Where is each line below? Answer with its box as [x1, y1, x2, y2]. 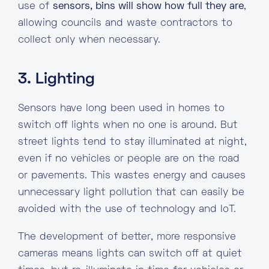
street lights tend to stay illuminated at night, [18, 138, 247, 147]
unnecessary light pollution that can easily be [18, 188, 244, 198]
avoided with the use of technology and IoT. [18, 205, 236, 214]
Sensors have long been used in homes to [18, 104, 225, 113]
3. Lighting [18, 73, 95, 87]
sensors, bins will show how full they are [53, 2, 244, 11]
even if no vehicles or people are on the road [18, 154, 240, 164]
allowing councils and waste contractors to [18, 19, 232, 28]
